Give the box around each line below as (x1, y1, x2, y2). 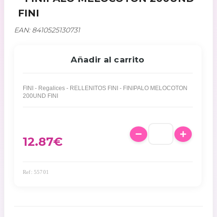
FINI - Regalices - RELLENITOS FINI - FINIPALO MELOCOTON (23, 85, 187, 92)
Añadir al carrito (71, 55, 145, 64)
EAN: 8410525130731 (14, 26, 80, 34)
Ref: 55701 (23, 169, 49, 175)
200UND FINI (23, 93, 58, 99)
